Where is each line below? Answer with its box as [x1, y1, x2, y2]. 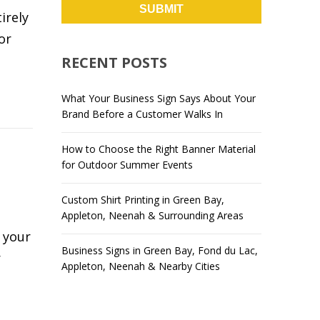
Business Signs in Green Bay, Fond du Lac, [61, 244, 258, 257]
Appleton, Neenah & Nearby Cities [61, 259, 220, 273]
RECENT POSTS [61, 53, 167, 72]
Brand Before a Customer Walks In [61, 107, 223, 121]
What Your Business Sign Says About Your [61, 91, 256, 105]
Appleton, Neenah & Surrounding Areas [61, 209, 244, 222]
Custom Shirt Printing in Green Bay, [61, 193, 224, 206]
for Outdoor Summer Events [61, 158, 193, 171]
